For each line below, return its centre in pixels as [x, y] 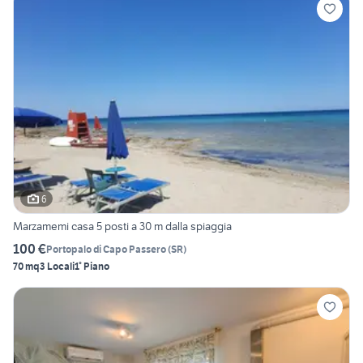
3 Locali [57, 267]
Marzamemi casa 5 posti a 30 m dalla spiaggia [122, 226]
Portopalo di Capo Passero [106, 249]
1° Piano [92, 267]
